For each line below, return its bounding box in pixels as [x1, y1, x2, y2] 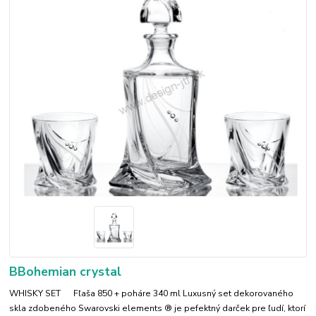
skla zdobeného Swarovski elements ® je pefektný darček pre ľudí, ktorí [9, 302, 306, 314]
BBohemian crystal [9, 263, 122, 281]
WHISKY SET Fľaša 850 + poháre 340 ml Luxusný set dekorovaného [9, 287, 294, 299]
